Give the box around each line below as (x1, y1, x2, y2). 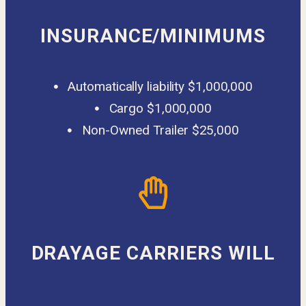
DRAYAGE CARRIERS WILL (31, 242, 275, 264)
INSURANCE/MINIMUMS (40, 25, 266, 47)
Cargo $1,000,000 (109, 100, 212, 116)
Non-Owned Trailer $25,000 (81, 122, 239, 138)
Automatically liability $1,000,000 (68, 79, 253, 94)
